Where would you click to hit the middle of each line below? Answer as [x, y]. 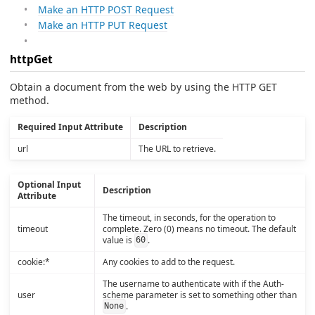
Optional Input [49, 184]
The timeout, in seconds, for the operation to [189, 217]
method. [30, 100]
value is [118, 240]
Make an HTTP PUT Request [103, 25]
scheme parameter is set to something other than [199, 295]
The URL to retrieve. [177, 148]
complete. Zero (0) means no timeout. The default [199, 229]
